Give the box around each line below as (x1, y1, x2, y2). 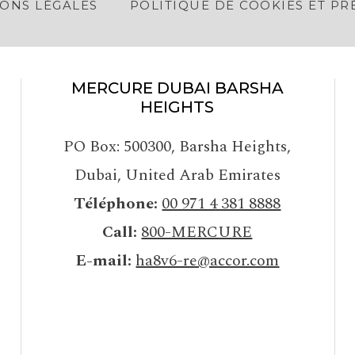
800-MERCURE (141, 219, 253, 244)
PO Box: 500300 (63, 134, 172, 158)
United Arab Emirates (124, 162, 281, 187)
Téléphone (74, 191, 155, 216)
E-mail (75, 248, 128, 273)
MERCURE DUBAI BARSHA (71, 78, 284, 97)
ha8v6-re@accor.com (136, 248, 280, 273)
